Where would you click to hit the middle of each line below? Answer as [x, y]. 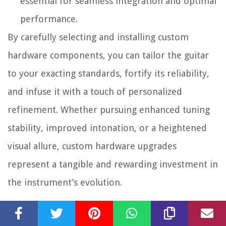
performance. [49, 19]
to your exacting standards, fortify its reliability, [108, 74]
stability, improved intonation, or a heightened [107, 128]
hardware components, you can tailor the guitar [108, 55]
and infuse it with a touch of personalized [95, 92]
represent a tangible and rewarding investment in [113, 164]
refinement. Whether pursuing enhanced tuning [109, 110]
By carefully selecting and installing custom [98, 37]
